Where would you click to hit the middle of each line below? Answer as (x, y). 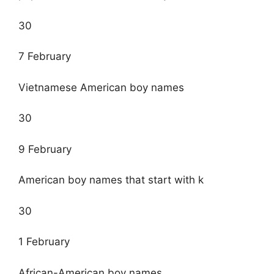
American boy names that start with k (111, 180)
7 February (45, 57)
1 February (44, 242)
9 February (45, 149)
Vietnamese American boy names (101, 87)
